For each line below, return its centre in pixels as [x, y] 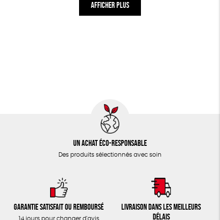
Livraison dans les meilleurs [161, 207]
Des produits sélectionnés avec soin [110, 155]
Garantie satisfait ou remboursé [59, 207]
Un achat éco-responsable [110, 143]
